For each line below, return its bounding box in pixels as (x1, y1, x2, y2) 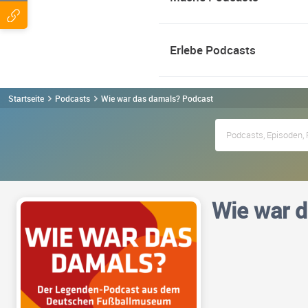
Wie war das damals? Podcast (101, 92, 213, 104)
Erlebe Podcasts (170, 42, 256, 58)
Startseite (8, 92, 44, 104)
